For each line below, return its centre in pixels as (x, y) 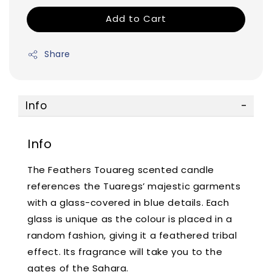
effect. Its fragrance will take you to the (125, 252)
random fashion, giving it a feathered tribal (132, 236)
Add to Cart (136, 19)
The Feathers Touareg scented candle (121, 170)
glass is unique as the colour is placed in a (130, 219)
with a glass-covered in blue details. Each (128, 203)
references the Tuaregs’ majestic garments (134, 186)
